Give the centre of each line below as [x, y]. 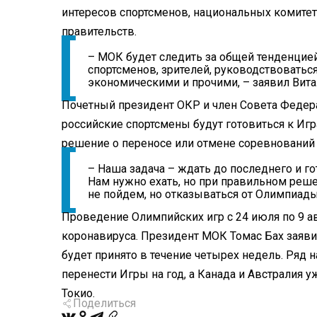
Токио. [78, 294]
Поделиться [104, 304]
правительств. [99, 32]
